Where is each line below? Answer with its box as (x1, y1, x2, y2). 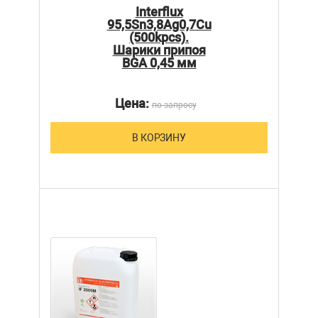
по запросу (151, 100, 197, 111)
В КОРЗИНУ (132, 132, 186, 144)
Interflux (135, 4, 183, 20)
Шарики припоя (112, 43, 206, 58)
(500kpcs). (129, 30, 189, 45)
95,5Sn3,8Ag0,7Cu (106, 17, 212, 33)
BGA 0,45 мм (121, 55, 197, 71)
